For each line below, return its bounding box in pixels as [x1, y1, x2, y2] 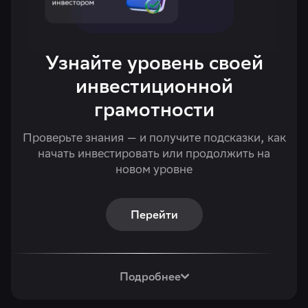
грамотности [93, 98, 214, 122]
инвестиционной [75, 74, 233, 98]
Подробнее [119, 269, 181, 283]
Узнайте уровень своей [45, 51, 263, 75]
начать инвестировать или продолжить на [38, 146, 270, 161]
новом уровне [115, 162, 192, 177]
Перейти [130, 208, 178, 221]
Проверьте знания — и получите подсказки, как [22, 130, 286, 145]
